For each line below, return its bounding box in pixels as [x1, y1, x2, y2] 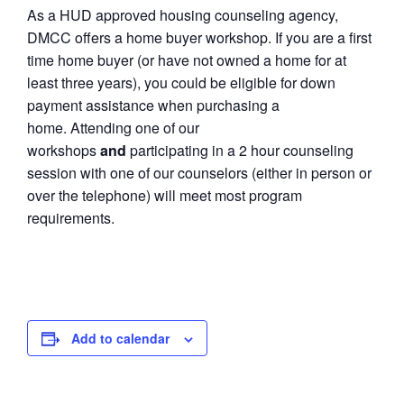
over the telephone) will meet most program [27, 185, 302, 206]
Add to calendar [71, 329, 170, 347]
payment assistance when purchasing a [27, 95, 280, 115]
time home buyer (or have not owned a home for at [27, 50, 346, 70]
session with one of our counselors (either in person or [27, 162, 372, 183]
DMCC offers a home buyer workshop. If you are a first [27, 27, 372, 48]
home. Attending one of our [27, 117, 199, 138]
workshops [27, 140, 100, 161]
